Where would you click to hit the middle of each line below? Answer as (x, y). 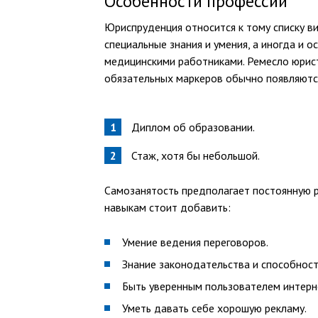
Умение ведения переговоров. (195, 242)
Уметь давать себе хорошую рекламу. (214, 308)
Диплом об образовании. (193, 127)
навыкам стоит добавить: (168, 207)
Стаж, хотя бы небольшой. (196, 155)
